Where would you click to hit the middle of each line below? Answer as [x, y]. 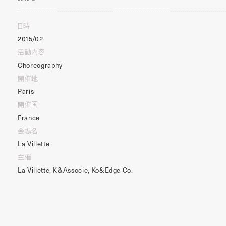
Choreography [40, 65]
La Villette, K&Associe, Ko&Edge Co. [75, 170]
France [29, 118]
